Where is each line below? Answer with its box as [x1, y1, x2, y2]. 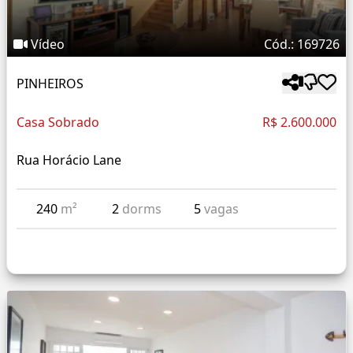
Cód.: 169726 [264, 35, 340, 54]
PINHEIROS [17, 74, 84, 92]
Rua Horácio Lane [17, 151, 121, 169]
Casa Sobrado [17, 113, 99, 132]
